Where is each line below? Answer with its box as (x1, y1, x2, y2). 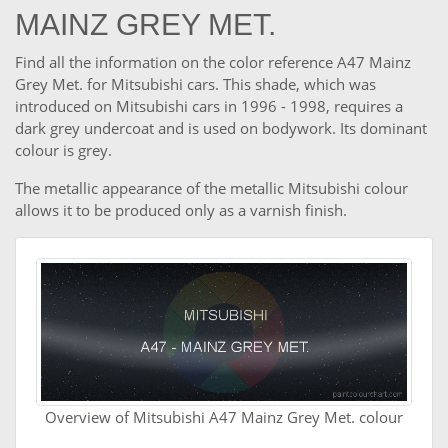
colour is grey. (15, 140, 112, 161)
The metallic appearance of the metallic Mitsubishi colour (15, 178, 408, 199)
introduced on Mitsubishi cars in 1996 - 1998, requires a (15, 96, 403, 117)
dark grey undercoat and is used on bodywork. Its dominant (15, 118, 427, 139)
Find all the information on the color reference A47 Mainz (15, 52, 411, 73)
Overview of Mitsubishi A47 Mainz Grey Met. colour (45, 407, 403, 428)
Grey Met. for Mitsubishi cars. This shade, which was (15, 74, 376, 95)
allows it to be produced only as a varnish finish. (15, 200, 347, 221)
